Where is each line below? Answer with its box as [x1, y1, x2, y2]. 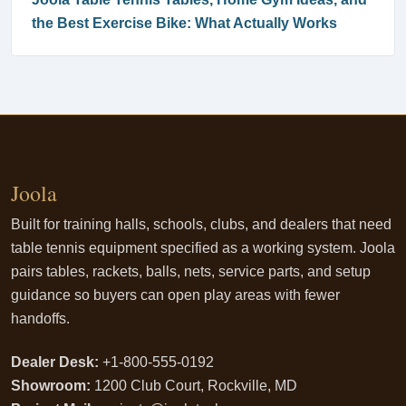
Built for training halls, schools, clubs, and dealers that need [11, 217, 391, 232]
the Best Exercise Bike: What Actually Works [32, 15, 337, 31]
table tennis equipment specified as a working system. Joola [11, 240, 395, 256]
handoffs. [11, 311, 70, 326]
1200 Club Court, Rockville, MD [91, 378, 297, 393]
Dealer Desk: [11, 354, 99, 370]
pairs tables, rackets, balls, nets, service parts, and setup [11, 264, 371, 279]
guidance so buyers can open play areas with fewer [11, 287, 340, 303]
